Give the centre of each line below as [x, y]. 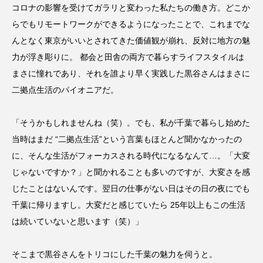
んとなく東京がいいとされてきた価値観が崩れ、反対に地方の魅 [131, 40]
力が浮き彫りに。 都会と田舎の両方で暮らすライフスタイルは [128, 57]
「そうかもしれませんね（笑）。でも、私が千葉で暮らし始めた [131, 122]
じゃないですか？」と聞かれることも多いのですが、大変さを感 [131, 172]
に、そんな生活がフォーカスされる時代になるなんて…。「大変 [131, 155]
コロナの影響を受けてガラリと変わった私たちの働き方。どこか [131, 7]
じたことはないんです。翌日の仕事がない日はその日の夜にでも [131, 188]
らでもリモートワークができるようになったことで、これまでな [131, 24]
